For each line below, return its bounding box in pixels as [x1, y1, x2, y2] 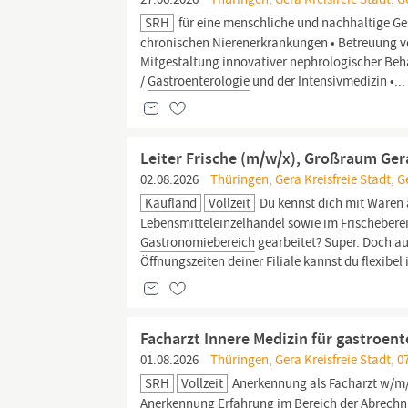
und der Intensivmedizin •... [250, 72, 406, 90]
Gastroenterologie [148, 72, 250, 90]
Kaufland [145, 194, 198, 212]
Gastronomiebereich [140, 233, 256, 251]
